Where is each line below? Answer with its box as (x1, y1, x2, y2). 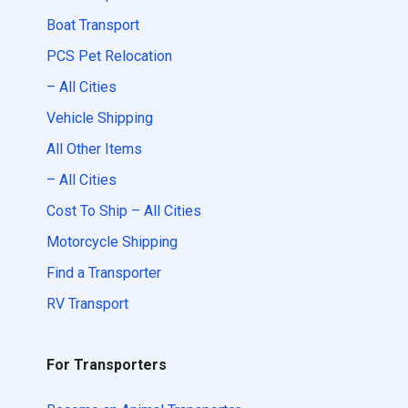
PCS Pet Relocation (46, 47, 172, 65)
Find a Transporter (46, 264, 161, 281)
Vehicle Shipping (46, 109, 153, 127)
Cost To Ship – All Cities (46, 202, 201, 219)
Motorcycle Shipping (46, 233, 178, 250)
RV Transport (46, 295, 128, 312)
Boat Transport (46, 16, 139, 34)
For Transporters (46, 356, 167, 373)
